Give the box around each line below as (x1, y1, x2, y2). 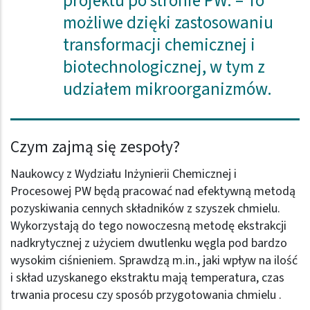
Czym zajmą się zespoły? (10, 135, 180, 158)
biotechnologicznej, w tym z (62, 55, 265, 80)
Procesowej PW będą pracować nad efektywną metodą (10, 182, 295, 200)
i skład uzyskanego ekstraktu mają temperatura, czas (10, 268, 284, 286)
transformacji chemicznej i (62, 33, 255, 58)
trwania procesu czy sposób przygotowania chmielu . (10, 286, 282, 304)
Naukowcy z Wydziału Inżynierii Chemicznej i (10, 165, 237, 183)
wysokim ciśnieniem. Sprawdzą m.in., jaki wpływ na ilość (10, 251, 298, 269)
